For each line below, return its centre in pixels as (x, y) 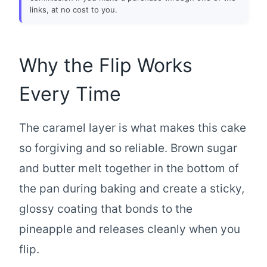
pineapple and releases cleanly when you (130, 229)
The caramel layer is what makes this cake (133, 128)
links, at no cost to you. (74, 9)
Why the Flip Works (106, 65)
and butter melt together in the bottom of (129, 168)
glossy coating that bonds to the (106, 209)
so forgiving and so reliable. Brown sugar (128, 148)
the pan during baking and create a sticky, (132, 188)
